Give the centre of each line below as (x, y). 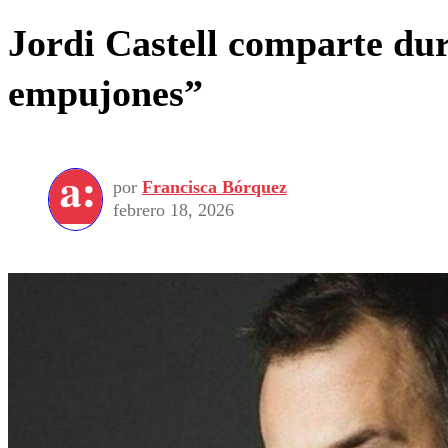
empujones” (105, 93)
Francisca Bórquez (214, 187)
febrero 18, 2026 (173, 210)
